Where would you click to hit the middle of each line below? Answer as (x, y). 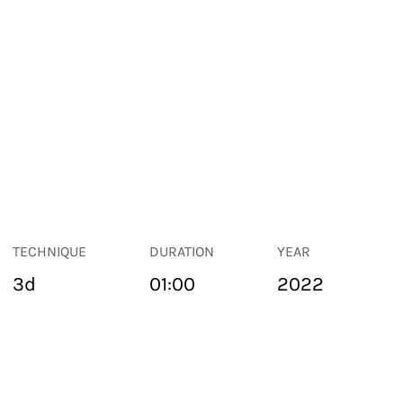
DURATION (181, 251)
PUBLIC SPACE (46, 369)
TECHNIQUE (49, 251)
